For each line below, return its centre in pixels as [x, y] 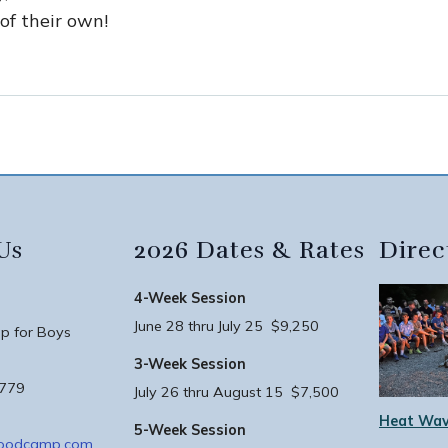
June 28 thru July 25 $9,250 [226, 326]
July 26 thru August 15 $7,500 [236, 392]
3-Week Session [190, 364]
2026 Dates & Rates [249, 250]
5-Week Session [190, 430]
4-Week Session [190, 298]
